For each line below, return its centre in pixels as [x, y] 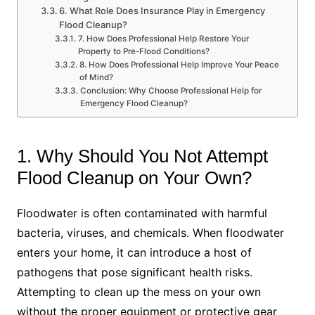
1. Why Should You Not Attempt [142, 156]
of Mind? [96, 78]
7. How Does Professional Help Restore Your [163, 39]
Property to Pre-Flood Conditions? [143, 52]
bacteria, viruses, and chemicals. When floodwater [150, 233]
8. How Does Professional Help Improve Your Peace [179, 65]
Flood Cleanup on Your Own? [134, 178]
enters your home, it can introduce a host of [134, 253]
